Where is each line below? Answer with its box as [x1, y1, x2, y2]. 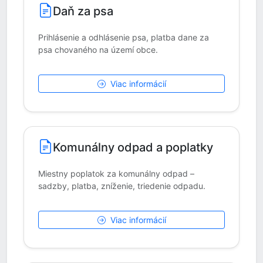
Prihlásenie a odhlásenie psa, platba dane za [38, 32, 209, 42]
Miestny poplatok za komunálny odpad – [38, 168, 194, 178]
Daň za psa [53, 4, 113, 18]
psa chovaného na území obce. [38, 45, 158, 55]
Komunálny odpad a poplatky [53, 140, 213, 154]
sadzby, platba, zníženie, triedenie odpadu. [38, 181, 205, 191]
